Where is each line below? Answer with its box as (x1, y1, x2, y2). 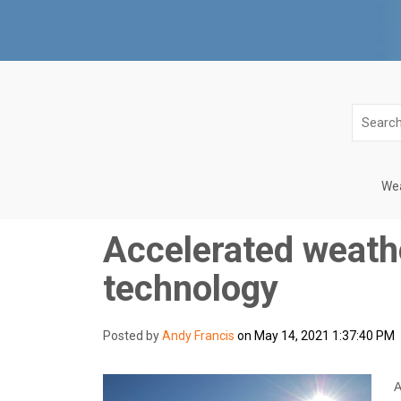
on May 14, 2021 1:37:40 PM (234, 328, 395, 343)
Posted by (102, 328, 159, 343)
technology (102, 267, 278, 310)
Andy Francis (161, 328, 235, 343)
